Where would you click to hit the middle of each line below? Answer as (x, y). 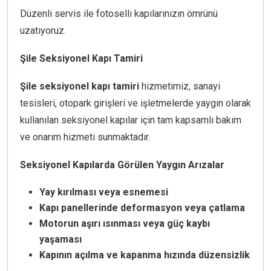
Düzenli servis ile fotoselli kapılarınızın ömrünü (119, 14)
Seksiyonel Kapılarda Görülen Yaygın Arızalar (122, 165)
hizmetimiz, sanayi (180, 87)
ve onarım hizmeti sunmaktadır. (85, 137)
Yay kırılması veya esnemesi (104, 192)
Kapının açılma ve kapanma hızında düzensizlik (145, 255)
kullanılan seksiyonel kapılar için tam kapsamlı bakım (131, 120)
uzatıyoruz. (43, 31)
